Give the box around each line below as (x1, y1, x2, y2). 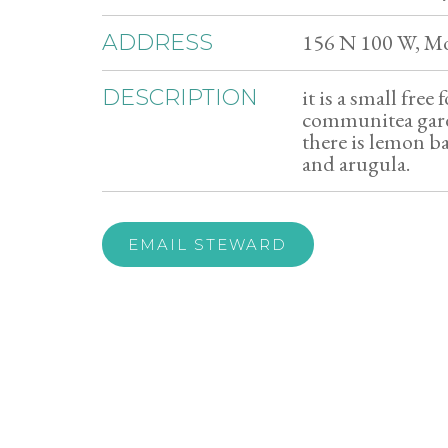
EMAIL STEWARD (128, 235, 288, 254)
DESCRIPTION (102, 84, 258, 111)
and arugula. (302, 149, 410, 178)
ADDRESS (102, 29, 213, 56)
